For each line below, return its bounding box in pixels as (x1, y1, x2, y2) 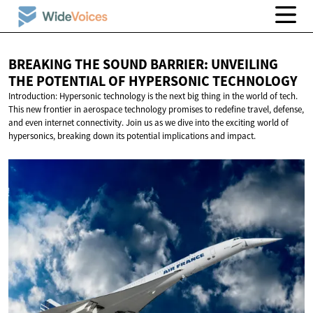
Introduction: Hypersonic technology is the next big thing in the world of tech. (8, 90, 298, 103)
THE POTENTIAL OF (8, 72, 129, 91)
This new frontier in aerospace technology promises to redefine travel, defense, (8, 103, 304, 116)
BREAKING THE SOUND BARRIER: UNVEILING (8, 55, 278, 74)
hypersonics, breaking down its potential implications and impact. (8, 130, 256, 143)
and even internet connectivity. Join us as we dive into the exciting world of (8, 117, 289, 129)
